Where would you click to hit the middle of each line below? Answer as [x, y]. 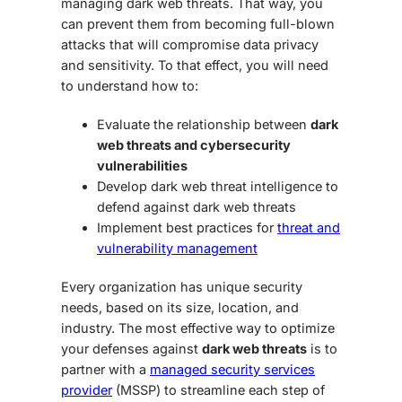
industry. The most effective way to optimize [198, 328]
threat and [309, 227]
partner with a [105, 369]
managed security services [232, 369]
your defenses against [131, 348]
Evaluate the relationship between [204, 124]
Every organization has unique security [182, 286]
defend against [145, 206]
